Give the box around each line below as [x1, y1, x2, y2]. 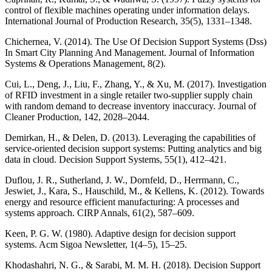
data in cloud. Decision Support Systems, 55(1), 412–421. [5, 154, 226, 165]
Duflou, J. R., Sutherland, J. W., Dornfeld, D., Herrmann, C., [5, 175, 239, 186]
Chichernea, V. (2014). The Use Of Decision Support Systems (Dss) [5, 36, 267, 47]
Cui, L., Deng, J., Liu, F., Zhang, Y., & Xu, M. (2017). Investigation [5, 79, 267, 90]
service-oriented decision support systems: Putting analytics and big [5, 143, 262, 154]
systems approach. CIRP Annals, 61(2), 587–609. [5, 208, 194, 219]
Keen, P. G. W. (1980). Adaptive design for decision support [5, 228, 236, 239]
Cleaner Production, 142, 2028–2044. [5, 112, 149, 123]
